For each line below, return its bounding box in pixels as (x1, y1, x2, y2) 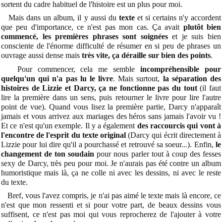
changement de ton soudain (1, 149, 95, 158)
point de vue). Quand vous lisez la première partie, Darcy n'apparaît (1, 102, 221, 111)
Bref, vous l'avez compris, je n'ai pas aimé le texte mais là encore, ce (1, 191, 221, 200)
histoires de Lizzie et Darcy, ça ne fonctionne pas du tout (1, 83, 197, 92)
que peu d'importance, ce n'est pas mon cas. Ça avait (1, 23, 183, 32)
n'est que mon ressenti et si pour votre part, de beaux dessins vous (1, 200, 221, 209)
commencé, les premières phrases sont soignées (1, 32, 168, 41)
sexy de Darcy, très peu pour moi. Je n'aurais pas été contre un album (1, 159, 221, 167)
